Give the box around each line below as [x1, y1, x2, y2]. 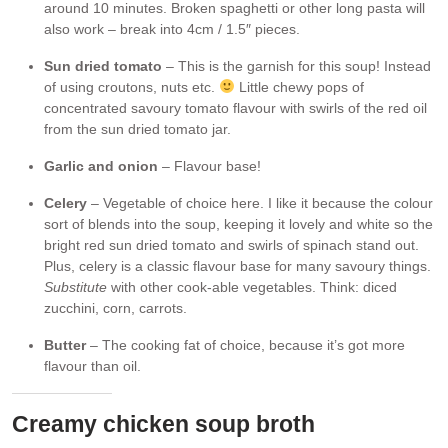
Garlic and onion [44, 157, 158, 174]
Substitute [44, 278, 111, 295]
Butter [44, 336, 86, 353]
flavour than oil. [44, 357, 141, 374]
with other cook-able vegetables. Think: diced [111, 278, 397, 295]
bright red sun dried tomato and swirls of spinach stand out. [44, 236, 419, 253]
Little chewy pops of [234, 78, 364, 95]
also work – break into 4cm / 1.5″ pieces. [44, 20, 300, 37]
